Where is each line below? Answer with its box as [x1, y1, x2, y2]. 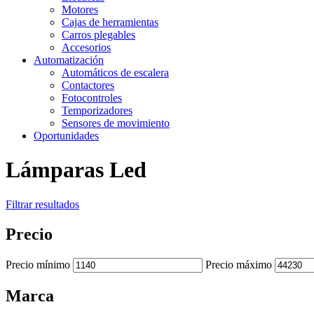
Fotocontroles [62, 92, 122, 104]
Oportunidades [34, 130, 99, 142]
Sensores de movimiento [62, 117, 170, 129]
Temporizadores [62, 104, 132, 116]
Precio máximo [205, 258, 272, 271]
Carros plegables [62, 29, 135, 41]
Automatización [34, 54, 104, 66]
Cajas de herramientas [62, 16, 158, 28]
